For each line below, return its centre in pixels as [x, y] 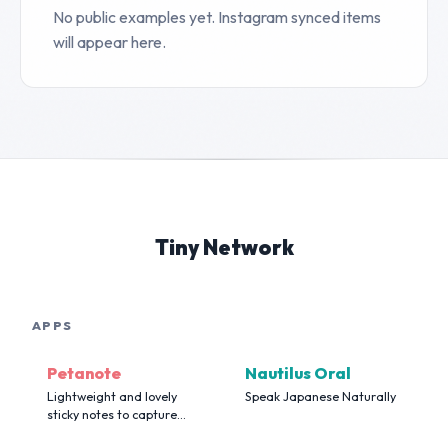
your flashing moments [113, 432]
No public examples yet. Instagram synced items [217, 17]
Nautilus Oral [298, 372]
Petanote [84, 372]
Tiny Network [224, 247]
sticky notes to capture [112, 414]
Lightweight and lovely [112, 396]
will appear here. [109, 42]
